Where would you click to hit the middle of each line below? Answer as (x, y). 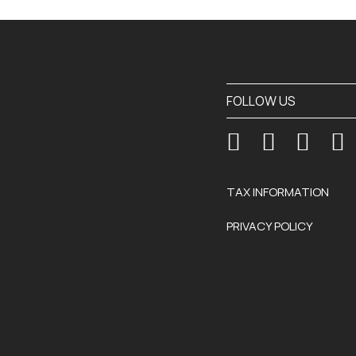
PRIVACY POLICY (269, 226)
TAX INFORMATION (277, 192)
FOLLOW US (261, 101)
